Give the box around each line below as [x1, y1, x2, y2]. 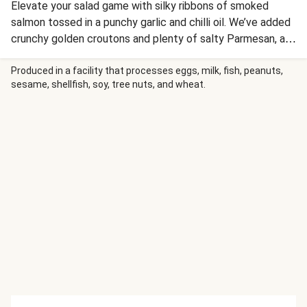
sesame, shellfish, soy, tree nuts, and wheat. [11, 79, 206, 90]
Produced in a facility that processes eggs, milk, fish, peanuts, [11, 65, 283, 76]
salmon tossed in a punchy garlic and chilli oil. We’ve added [11, 16, 291, 29]
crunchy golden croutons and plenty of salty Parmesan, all [11, 32, 291, 45]
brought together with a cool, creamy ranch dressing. [11, 49, 265, 62]
